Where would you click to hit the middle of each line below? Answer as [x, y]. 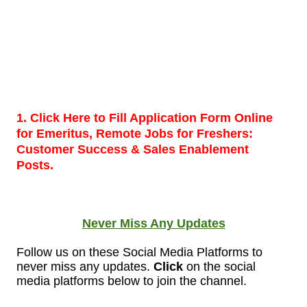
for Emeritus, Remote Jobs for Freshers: [135, 134]
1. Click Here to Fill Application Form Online [145, 118]
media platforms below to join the [108, 281]
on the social [221, 267]
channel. [223, 281]
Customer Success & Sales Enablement [133, 150]
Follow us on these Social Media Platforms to [139, 253]
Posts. [37, 165]
